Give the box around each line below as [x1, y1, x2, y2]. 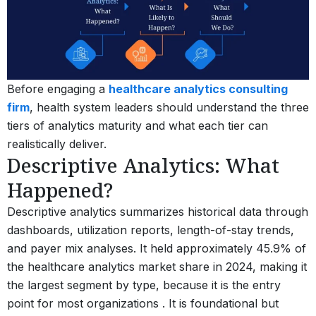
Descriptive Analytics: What [7, 151, 279, 178]
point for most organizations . [7, 296, 165, 310]
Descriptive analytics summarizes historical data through [7, 204, 308, 219]
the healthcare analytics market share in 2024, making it [7, 259, 307, 274]
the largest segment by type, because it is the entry [7, 277, 281, 292]
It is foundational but [165, 296, 279, 310]
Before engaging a [7, 81, 109, 96]
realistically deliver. [7, 136, 107, 151]
